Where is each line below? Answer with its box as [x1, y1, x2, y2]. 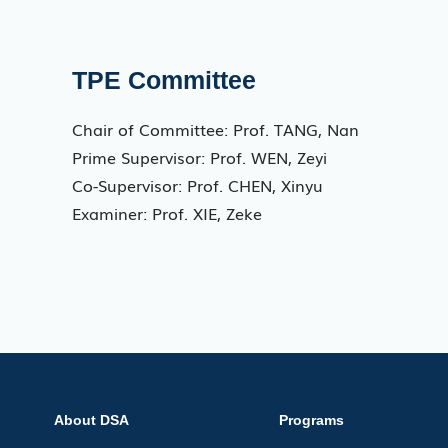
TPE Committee [72, 65, 256, 94]
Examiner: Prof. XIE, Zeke [72, 200, 262, 225]
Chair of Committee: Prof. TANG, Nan [72, 116, 359, 141]
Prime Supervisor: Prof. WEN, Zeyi [72, 144, 327, 169]
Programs [279, 411, 345, 428]
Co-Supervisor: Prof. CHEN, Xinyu [72, 172, 323, 197]
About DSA [53, 411, 129, 428]
